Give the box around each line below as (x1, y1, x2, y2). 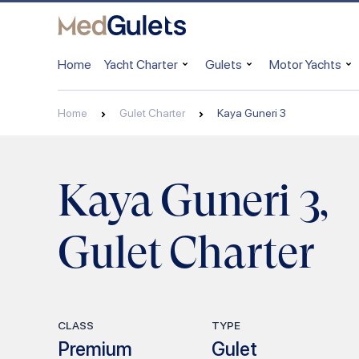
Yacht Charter (104, 56, 178, 72)
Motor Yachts (269, 56, 341, 72)
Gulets (205, 56, 242, 72)
